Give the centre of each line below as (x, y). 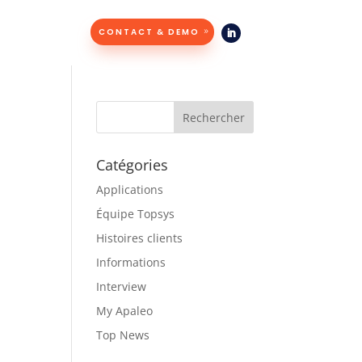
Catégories (133, 165)
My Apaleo (125, 311)
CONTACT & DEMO (149, 32)
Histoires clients (140, 238)
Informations (131, 263)
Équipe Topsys (136, 214)
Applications (130, 190)
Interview (122, 287)
